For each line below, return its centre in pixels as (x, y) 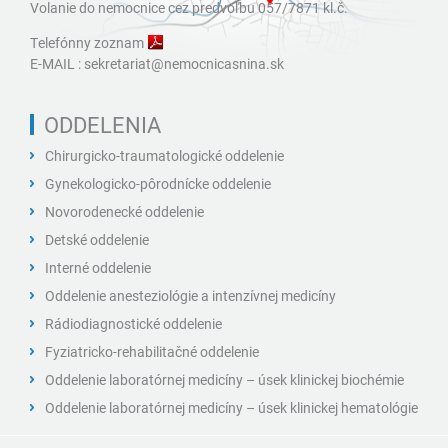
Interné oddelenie (98, 267)
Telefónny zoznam (87, 42)
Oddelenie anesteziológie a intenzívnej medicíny (190, 295)
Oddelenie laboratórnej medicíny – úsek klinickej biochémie (224, 379)
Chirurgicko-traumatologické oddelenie (164, 155)
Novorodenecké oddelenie (124, 211)
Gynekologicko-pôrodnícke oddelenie (158, 183)
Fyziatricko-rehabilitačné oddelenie (152, 351)
